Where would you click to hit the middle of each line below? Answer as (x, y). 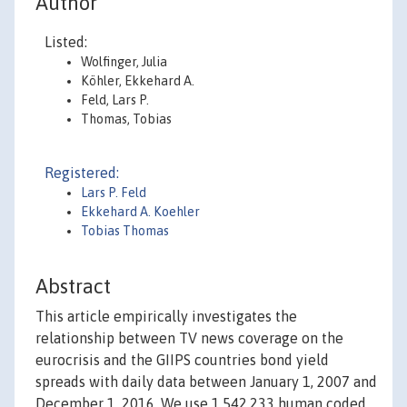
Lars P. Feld (114, 193)
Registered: (82, 173)
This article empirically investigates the (166, 317)
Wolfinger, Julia (124, 62)
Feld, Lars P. (115, 100)
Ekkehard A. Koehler (140, 212)
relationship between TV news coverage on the (189, 338)
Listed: (66, 42)
